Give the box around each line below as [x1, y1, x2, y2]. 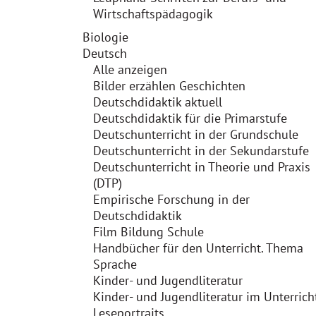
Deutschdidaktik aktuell [93, 94, 222, 110]
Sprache [93, 256, 137, 272]
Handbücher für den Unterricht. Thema [93, 240, 303, 256]
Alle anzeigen [93, 61, 167, 78]
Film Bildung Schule [93, 224, 204, 240]
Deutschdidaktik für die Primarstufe [93, 110, 287, 126]
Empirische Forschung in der [93, 191, 250, 207]
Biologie [83, 29, 128, 45]
